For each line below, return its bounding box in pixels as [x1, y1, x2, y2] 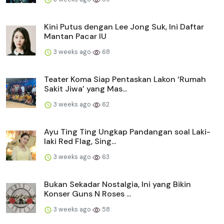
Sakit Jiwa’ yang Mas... [44, 83, 127, 94]
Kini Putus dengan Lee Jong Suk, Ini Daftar [44, 21, 204, 32]
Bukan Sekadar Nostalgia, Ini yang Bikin [44, 179, 191, 190]
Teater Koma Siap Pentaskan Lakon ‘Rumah [44, 74, 206, 85]
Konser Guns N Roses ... [44, 188, 131, 199]
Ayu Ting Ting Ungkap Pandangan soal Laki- [44, 126, 210, 137]
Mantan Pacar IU [44, 31, 106, 42]
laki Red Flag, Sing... [44, 136, 116, 147]
